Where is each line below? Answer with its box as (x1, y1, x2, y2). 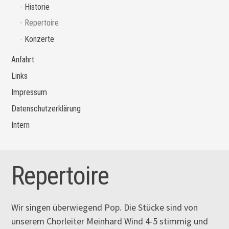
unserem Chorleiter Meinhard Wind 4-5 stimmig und (11, 215, 209, 227)
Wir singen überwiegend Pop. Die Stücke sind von (11, 201, 198, 213)
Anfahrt (11, 55, 35, 65)
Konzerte (24, 34, 54, 44)
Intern (11, 120, 30, 130)
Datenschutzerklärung (11, 104, 81, 114)
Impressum (11, 87, 48, 98)
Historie (24, 2, 50, 12)
